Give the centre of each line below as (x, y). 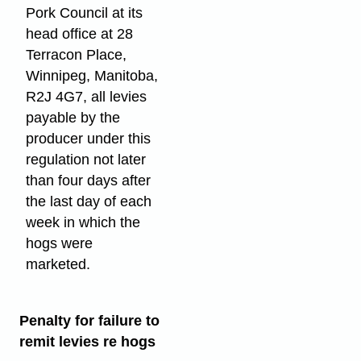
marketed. (58, 265)
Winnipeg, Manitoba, (92, 76)
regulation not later (86, 160)
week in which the (83, 223)
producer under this (89, 139)
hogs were (60, 244)
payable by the (73, 118)
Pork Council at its (85, 13)
